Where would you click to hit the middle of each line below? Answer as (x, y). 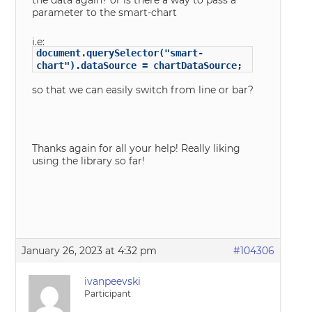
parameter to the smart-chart (105, 13)
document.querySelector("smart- (120, 53)
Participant (108, 294)
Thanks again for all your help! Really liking (136, 149)
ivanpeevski (113, 282)
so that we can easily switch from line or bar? (143, 90)
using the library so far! (89, 161)
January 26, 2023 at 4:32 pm (89, 251)
